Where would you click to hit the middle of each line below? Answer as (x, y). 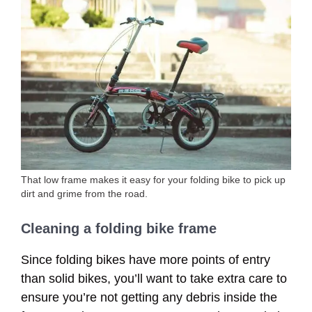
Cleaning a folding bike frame (119, 228)
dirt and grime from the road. (84, 194)
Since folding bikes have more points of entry (146, 259)
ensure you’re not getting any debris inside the (149, 297)
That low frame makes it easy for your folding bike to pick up (153, 180)
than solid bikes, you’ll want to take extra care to (154, 278)
